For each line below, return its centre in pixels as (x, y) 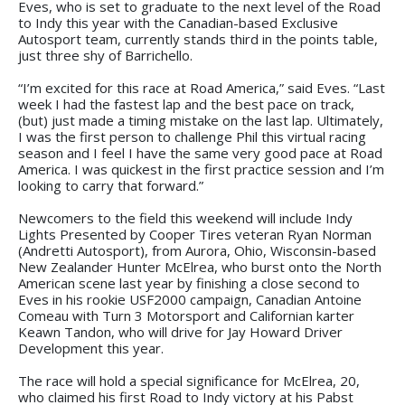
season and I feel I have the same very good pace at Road (200, 152)
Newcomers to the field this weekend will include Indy (185, 217)
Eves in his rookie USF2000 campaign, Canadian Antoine (190, 299)
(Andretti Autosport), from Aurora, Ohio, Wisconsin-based (197, 250)
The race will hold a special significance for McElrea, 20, (189, 380)
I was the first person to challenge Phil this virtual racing (192, 136)
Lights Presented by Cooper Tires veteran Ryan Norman (195, 234)
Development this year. (91, 348)
